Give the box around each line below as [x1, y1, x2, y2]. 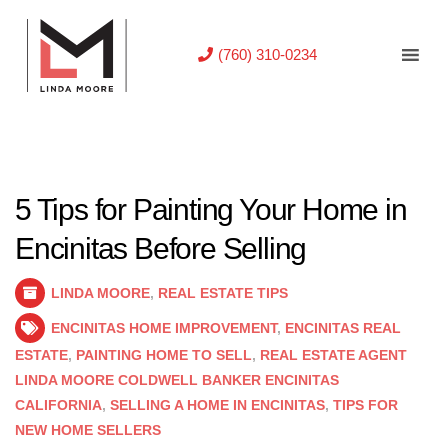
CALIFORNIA [15, 397, 102, 413]
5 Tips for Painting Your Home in [15, 193, 407, 226]
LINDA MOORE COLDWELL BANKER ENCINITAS [15, 372, 339, 388]
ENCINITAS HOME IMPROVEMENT [51, 320, 277, 336]
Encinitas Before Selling [15, 232, 307, 265]
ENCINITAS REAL [285, 320, 401, 336]
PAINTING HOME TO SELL [76, 347, 252, 363]
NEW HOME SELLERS [15, 422, 161, 438]
